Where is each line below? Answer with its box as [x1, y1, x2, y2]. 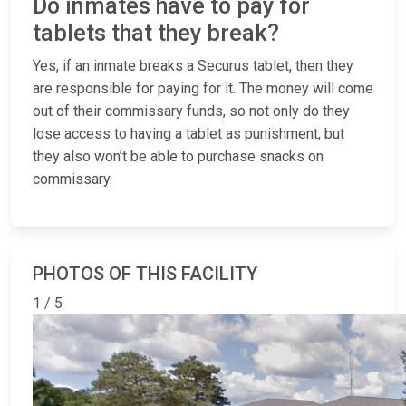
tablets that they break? [33, 20, 279, 47]
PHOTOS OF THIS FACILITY [33, 263, 257, 285]
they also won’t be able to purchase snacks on [33, 148, 324, 166]
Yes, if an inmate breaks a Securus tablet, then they [33, 57, 353, 75]
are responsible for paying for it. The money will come [33, 80, 373, 98]
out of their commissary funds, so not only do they [33, 102, 350, 121]
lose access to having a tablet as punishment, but [33, 125, 344, 143]
